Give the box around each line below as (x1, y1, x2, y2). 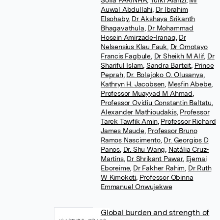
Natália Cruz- (168, 145, 209, 153)
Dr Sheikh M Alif (154, 52, 204, 60)
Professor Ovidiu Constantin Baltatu (101, 99, 212, 107)
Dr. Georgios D (164, 136, 209, 144)
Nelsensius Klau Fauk (101, 43, 167, 51)
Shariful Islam (101, 61, 143, 69)
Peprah (101, 71, 123, 79)
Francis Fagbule (101, 52, 151, 60)
